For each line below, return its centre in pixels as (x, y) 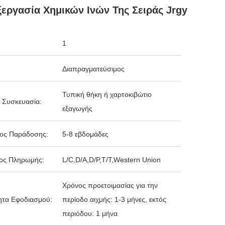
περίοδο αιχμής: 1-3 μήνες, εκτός (114, 199)
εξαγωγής (77, 108)
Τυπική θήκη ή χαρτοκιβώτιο (107, 94)
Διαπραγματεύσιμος (93, 69)
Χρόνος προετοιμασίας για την (110, 185)
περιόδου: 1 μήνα (90, 213)
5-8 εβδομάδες (85, 134)
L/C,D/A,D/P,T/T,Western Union (111, 160)
